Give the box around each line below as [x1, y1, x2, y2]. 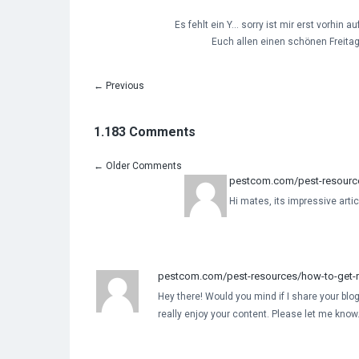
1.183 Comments [94, 123, 196, 139]
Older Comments [103, 159, 182, 171]
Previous [103, 79, 144, 91]
